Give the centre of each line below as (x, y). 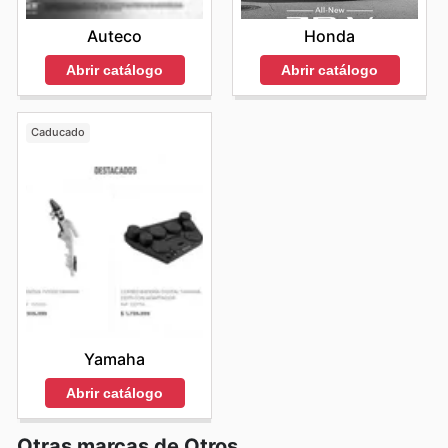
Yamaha (114, 358)
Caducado (57, 132)
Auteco (114, 35)
